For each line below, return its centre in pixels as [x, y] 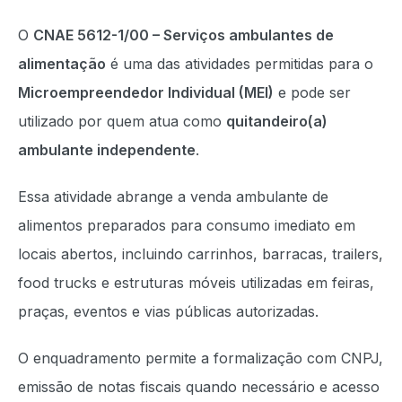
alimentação [62, 64]
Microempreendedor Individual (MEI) [146, 92]
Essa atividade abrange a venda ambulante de [173, 197]
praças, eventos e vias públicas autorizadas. [168, 311]
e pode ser [312, 92]
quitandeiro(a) [277, 121]
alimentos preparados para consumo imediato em [187, 225]
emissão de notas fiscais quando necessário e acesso [199, 387]
